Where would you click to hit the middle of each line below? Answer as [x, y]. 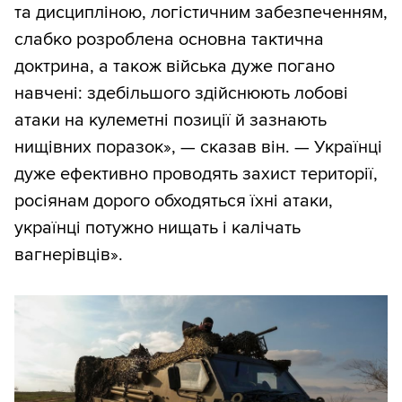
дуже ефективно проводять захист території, [196, 175]
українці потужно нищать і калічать [157, 228]
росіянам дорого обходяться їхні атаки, [174, 201]
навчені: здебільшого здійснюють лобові [181, 94]
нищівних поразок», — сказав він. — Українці [198, 148]
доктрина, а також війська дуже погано [175, 67]
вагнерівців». [69, 255]
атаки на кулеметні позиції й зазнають [170, 121]
